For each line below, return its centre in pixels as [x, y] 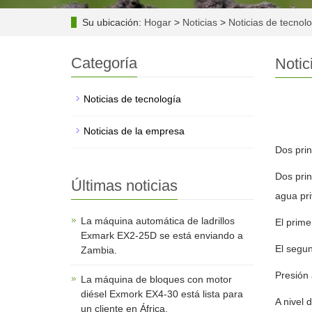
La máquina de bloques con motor [156, 279]
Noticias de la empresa [134, 131]
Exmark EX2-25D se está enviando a [162, 235]
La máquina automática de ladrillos [158, 221]
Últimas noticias [124, 186]
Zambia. [99, 250]
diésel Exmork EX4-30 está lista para [162, 294]
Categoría [104, 63]
